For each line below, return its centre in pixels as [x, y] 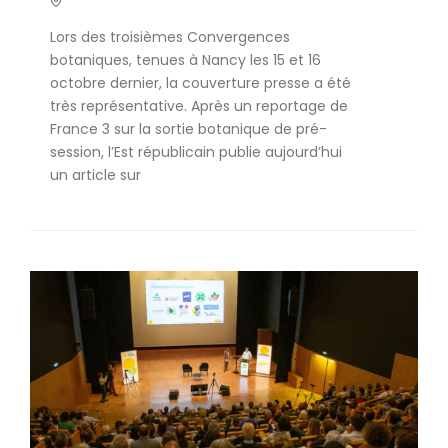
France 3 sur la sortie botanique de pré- [188, 129]
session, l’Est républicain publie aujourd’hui [196, 152]
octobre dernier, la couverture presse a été [200, 83]
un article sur [95, 175]
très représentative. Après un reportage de [199, 106]
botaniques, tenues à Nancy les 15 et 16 [185, 60]
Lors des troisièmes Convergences [170, 37]
